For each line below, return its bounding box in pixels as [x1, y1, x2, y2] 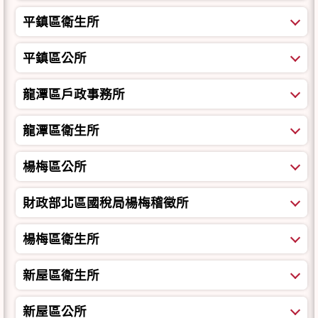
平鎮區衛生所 [23, 13, 99, 31]
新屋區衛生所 [23, 266, 99, 284]
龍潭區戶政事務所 [23, 85, 125, 103]
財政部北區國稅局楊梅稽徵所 [23, 194, 189, 212]
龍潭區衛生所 [23, 121, 99, 139]
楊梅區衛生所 [23, 230, 99, 248]
